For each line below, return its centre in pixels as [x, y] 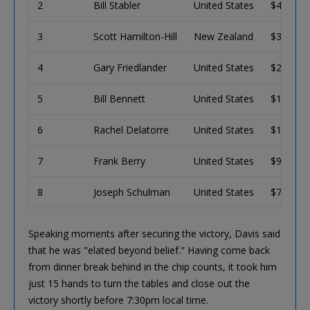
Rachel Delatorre [131, 130]
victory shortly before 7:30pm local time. [118, 300]
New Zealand [224, 37]
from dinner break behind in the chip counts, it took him [153, 267]
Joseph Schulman [132, 192]
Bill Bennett [119, 99]
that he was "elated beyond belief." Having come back [149, 250]
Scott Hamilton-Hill [135, 37]
